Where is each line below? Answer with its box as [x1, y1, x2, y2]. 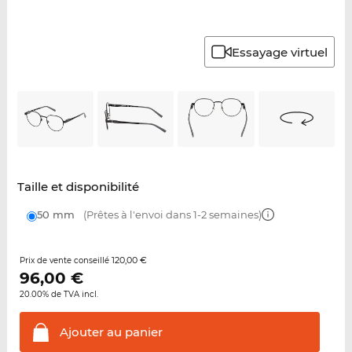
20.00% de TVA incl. [19, 288, 98, 299]
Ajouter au [59, 324, 122, 339]
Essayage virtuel [232, 44, 328, 60]
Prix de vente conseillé [19, 255, 112, 266]
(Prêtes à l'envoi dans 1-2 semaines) [80, 207, 262, 221]
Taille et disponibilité [16, 178, 139, 194]
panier [121, 324, 163, 339]
